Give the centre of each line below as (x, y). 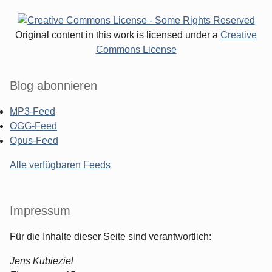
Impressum (40, 210)
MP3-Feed (32, 111)
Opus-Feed (34, 140)
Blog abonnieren (53, 85)
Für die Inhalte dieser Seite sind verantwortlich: (110, 236)
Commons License (136, 49)
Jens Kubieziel (42, 260)
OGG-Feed (33, 126)
